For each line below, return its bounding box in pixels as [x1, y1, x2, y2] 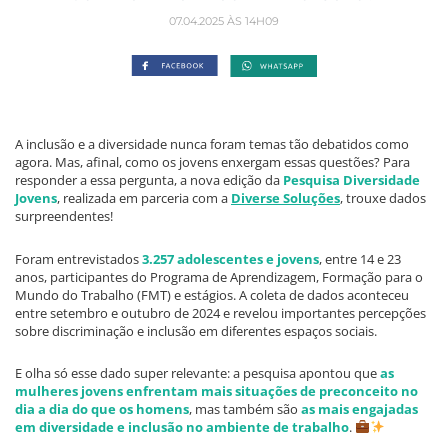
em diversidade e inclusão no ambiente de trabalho [15, 418, 349, 437]
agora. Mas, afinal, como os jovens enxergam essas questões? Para [15, 153, 410, 172]
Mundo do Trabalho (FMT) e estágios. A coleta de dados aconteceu [15, 285, 409, 304]
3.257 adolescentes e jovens [142, 249, 319, 268]
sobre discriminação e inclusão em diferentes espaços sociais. [15, 321, 377, 340]
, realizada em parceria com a [57, 189, 231, 208]
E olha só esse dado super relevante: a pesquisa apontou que [15, 364, 380, 383]
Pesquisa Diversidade [283, 171, 420, 190]
